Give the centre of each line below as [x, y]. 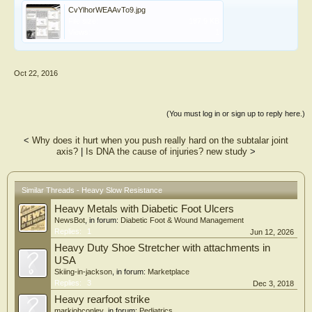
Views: [79, 32]
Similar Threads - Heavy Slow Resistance [92, 190]
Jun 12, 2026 [272, 232]
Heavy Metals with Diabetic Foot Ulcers [144, 209]
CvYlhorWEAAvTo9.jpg [107, 9]
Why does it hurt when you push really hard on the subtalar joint [160, 140]
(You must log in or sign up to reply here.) [236, 113]
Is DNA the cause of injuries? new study [166, 151]
